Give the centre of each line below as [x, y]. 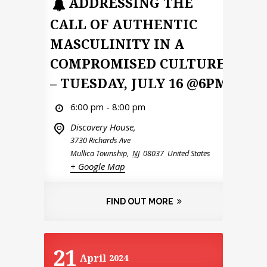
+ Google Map [98, 166]
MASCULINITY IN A [117, 43]
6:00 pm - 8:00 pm [108, 106]
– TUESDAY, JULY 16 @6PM [139, 83]
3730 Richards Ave [100, 140]
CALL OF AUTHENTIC [124, 24]
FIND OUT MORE [139, 201]
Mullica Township [99, 153]
